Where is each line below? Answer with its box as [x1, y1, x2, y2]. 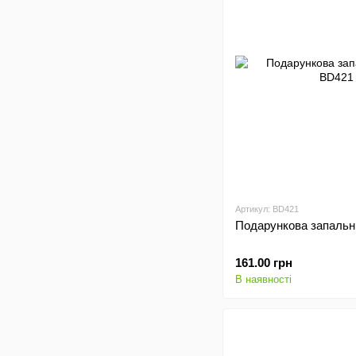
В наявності [235, 273, 292, 285]
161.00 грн [235, 256, 292, 269]
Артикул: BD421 [235, 204, 299, 214]
